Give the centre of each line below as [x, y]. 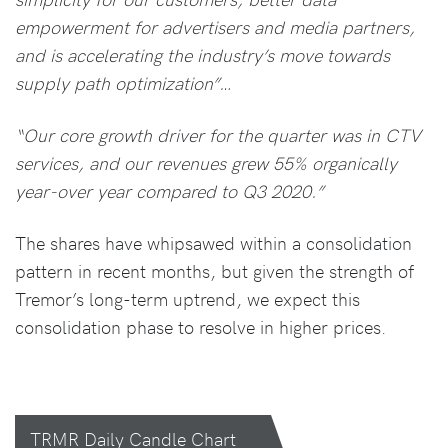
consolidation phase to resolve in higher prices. [200, 326]
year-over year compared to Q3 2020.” [169, 190]
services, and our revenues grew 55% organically [206, 162]
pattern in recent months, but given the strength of [214, 270]
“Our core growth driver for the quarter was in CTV [218, 134]
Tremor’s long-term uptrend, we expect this [187, 298]
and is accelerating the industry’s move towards [202, 54]
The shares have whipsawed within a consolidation [213, 242]
